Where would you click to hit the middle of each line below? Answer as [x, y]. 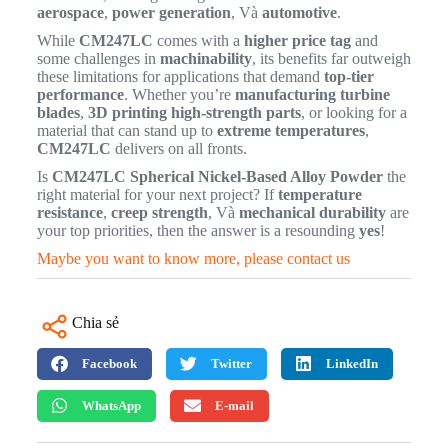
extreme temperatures [290, 130]
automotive [299, 12]
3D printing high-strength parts [194, 112]
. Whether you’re [179, 94]
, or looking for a [353, 112]
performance [80, 94]
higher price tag [297, 40]
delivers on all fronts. [178, 148]
